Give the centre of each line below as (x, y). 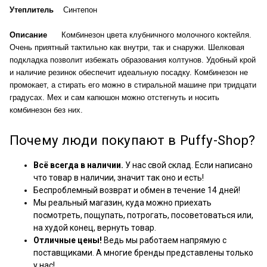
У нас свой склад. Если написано (188, 165)
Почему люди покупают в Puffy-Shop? (133, 140)
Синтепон (79, 10)
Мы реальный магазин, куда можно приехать (122, 202)
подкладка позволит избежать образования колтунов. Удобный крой (133, 60)
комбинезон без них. (46, 110)
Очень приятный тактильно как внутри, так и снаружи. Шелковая (127, 47)
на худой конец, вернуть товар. (95, 227)
